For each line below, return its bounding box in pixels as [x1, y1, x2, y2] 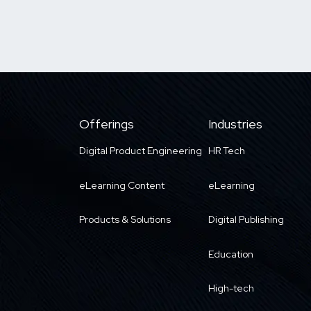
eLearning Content [79, 178, 165, 192]
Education [208, 247, 253, 260]
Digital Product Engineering [79, 144, 202, 157]
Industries [208, 116, 262, 133]
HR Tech [208, 144, 245, 157]
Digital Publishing [208, 213, 284, 226]
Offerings [79, 116, 134, 133]
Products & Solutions [79, 213, 171, 226]
